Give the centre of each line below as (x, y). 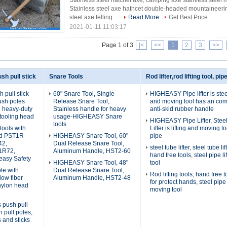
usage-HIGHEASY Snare (88, 117)
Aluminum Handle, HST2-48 (92, 178)
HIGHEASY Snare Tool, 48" (91, 163)
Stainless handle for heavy (90, 109)
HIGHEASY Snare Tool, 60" (91, 136)
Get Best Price (188, 17)
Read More (144, 17)
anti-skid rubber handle (182, 109)
